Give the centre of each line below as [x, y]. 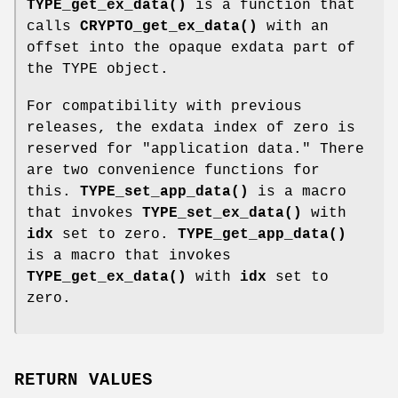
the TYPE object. [98, 69]
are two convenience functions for [173, 170]
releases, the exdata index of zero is [191, 127]
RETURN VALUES [84, 381]
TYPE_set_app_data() [164, 191]
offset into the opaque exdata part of [191, 48]
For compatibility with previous [164, 106]
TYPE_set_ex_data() [222, 213]
